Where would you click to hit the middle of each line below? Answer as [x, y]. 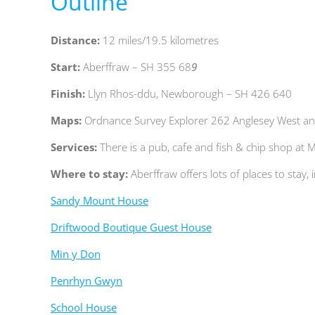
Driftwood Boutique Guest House [131, 227]
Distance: [75, 40]
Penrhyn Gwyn [86, 281]
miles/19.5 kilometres [168, 40]
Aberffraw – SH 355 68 [137, 67]
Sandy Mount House [99, 201]
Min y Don [75, 254]
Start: [66, 67]
